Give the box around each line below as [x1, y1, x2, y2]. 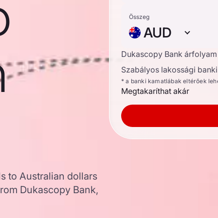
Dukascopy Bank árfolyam [121, 49, 217, 59]
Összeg [129, 13, 149, 20]
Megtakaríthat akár [121, 86, 189, 96]
